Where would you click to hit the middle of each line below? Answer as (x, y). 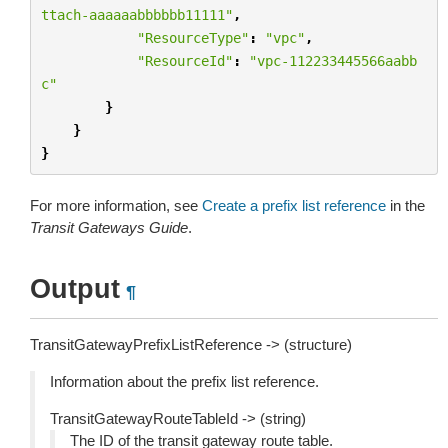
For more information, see (116, 205)
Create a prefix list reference (294, 205)
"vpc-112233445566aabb (332, 60)
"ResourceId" (184, 60)
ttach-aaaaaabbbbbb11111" (136, 14)
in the (405, 205)
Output (75, 289)
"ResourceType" (192, 37)
